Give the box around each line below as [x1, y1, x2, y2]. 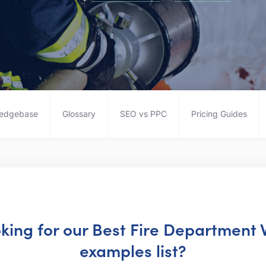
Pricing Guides [191, 109, 247, 119]
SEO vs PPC [119, 109, 167, 119]
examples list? [80, 237, 186, 262]
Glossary [62, 109, 96, 119]
